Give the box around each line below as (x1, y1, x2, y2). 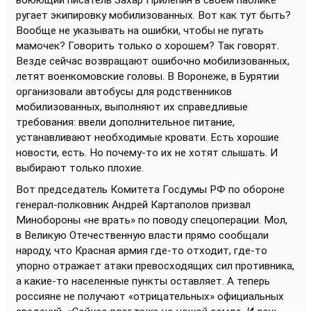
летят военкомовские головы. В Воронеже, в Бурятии (16, 70, 279, 83)
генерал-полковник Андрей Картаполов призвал (16, 199, 251, 211)
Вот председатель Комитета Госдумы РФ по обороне (16, 183, 285, 196)
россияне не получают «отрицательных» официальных (16, 290, 284, 303)
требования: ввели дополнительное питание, (16, 116, 235, 128)
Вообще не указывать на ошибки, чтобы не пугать (16, 24, 264, 37)
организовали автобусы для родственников (16, 85, 232, 98)
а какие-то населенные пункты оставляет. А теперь (16, 275, 270, 287)
